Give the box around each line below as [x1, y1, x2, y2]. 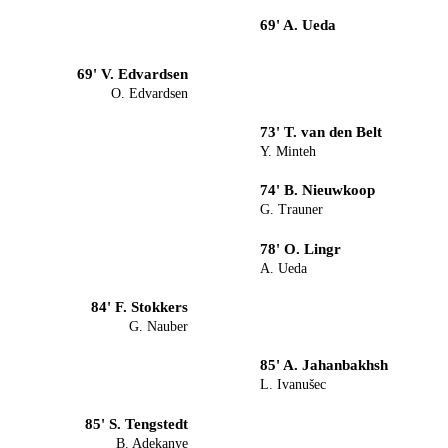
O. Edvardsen [111, 85, 188, 101]
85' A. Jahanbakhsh [260, 356, 388, 374]
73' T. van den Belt [260, 122, 382, 140]
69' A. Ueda [260, 15, 336, 33]
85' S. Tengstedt [85, 414, 188, 432]
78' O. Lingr [260, 239, 341, 257]
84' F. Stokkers [91, 298, 188, 315]
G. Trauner [260, 202, 323, 218]
